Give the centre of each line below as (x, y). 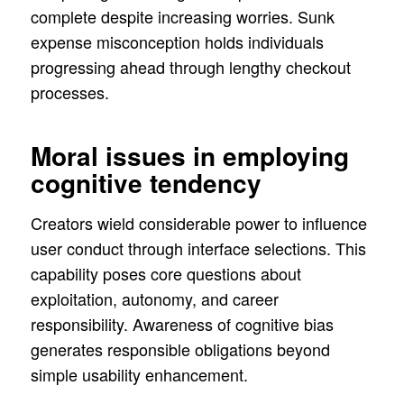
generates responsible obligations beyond (180, 349)
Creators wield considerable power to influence (198, 223)
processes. (69, 92)
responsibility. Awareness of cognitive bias (182, 324)
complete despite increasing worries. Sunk (182, 16)
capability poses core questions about (165, 274)
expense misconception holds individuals (177, 41)
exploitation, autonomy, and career (154, 299)
